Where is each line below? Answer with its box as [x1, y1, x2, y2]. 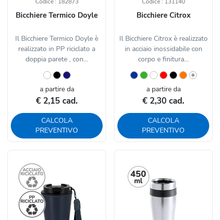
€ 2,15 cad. [36, 95, 78, 107]
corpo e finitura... [138, 55, 189, 64]
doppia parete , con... [26, 55, 88, 64]
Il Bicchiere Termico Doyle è [15, 34, 98, 44]
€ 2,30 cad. [142, 95, 184, 107]
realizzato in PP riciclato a [18, 44, 95, 54]
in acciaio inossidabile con [124, 44, 202, 54]
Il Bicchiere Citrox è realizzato [119, 34, 208, 44]
